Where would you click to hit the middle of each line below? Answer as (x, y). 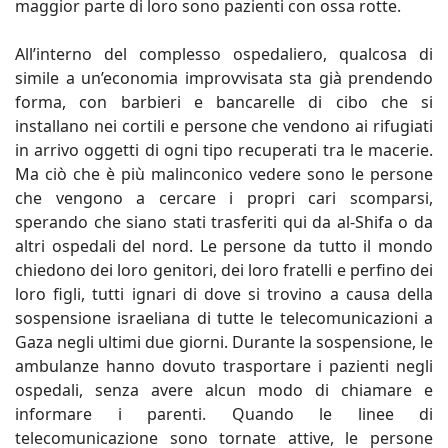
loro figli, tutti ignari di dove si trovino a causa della (224, 293)
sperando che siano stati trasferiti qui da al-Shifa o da (224, 221)
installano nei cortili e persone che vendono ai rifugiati (224, 125)
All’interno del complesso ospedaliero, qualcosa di (224, 53)
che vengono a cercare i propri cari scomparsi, (224, 197)
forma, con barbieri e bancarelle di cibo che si (224, 101)
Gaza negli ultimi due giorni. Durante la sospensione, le (224, 341)
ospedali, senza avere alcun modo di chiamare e (224, 389)
